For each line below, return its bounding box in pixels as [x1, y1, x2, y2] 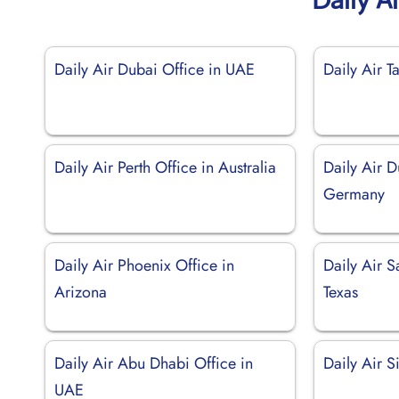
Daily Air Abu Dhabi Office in [54, 351, 253, 375]
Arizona [54, 280, 107, 304]
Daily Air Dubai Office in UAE [54, 57, 255, 81]
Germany [323, 182, 386, 206]
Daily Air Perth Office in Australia [54, 155, 276, 179]
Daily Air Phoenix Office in [54, 253, 234, 277]
